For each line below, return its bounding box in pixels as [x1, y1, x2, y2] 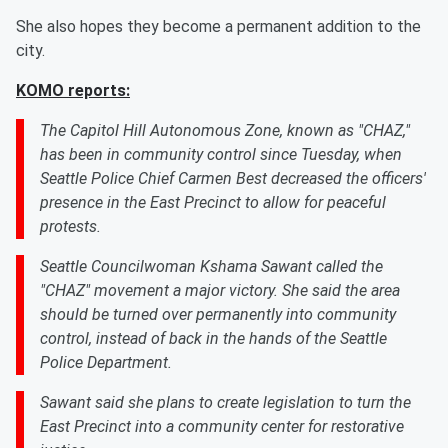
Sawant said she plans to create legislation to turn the [40, 393, 411, 412]
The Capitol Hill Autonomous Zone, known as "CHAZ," [40, 121, 410, 140]
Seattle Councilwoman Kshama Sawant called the [40, 257, 383, 276]
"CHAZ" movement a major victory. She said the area [40, 281, 400, 300]
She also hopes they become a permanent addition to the [16, 17, 421, 36]
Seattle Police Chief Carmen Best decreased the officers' [40, 169, 426, 188]
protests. [40, 217, 101, 236]
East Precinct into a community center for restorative [40, 417, 404, 436]
